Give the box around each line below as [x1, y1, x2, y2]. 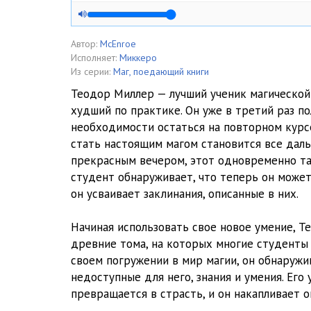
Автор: [71, 37, 97, 50]
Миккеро [119, 51, 157, 64]
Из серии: [71, 65, 110, 78]
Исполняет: [71, 51, 117, 64]
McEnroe [100, 37, 136, 50]
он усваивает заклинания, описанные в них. [71, 186, 299, 201]
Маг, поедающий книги [113, 65, 209, 78]
